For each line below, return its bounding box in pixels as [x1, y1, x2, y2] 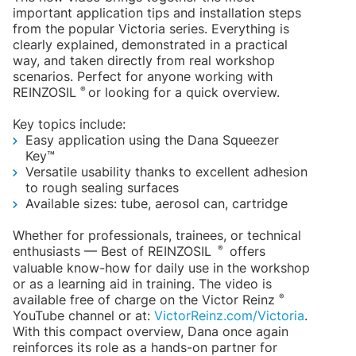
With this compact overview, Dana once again [13, 323, 288, 339]
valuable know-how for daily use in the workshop [13, 259, 310, 276]
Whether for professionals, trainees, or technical [13, 227, 301, 244]
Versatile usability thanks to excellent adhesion [25, 164, 308, 180]
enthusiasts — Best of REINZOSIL [13, 243, 215, 260]
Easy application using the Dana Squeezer [25, 132, 279, 149]
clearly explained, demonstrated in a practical [13, 36, 288, 52]
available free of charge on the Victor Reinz [13, 291, 279, 308]
